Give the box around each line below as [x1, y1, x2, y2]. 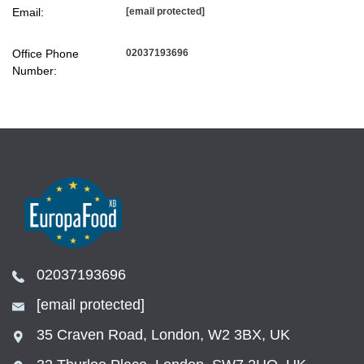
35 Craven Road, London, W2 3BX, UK [37, 327, 290, 344]
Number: [12, 64, 57, 77]
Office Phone [12, 47, 79, 60]
